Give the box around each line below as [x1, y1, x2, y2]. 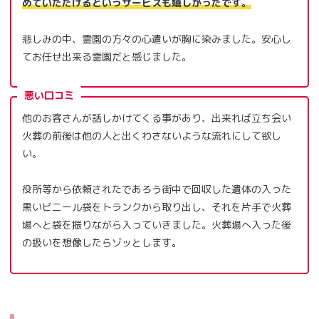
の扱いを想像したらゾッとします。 [22, 235, 182, 249]
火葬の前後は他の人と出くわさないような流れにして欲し [22, 128, 281, 142]
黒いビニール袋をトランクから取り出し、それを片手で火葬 [22, 199, 291, 214]
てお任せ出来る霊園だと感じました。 [22, 49, 192, 63]
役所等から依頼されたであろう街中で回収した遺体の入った [22, 182, 291, 196]
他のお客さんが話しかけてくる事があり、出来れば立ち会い [22, 110, 291, 125]
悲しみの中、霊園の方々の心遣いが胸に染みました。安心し [22, 31, 291, 46]
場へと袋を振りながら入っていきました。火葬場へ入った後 [22, 217, 291, 231]
